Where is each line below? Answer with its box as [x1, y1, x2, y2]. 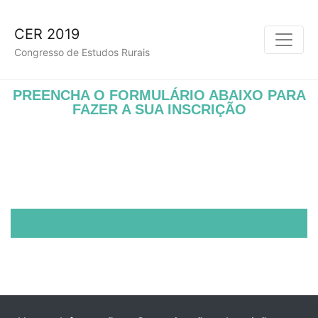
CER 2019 [14, 26, 79, 43]
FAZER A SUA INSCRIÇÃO [72, 102, 246, 118]
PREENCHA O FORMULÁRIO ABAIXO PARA [12, 87, 306, 104]
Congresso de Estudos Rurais [14, 46, 150, 59]
